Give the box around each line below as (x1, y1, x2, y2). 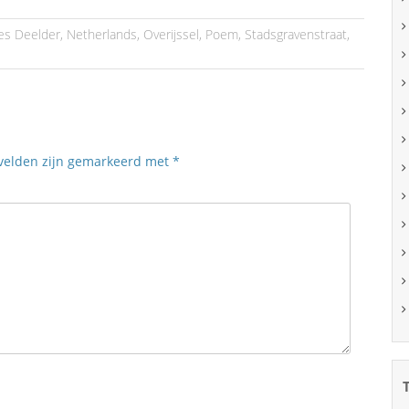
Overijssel (143, 26, 199, 43)
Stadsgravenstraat (245, 26, 347, 43)
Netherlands (67, 26, 137, 43)
